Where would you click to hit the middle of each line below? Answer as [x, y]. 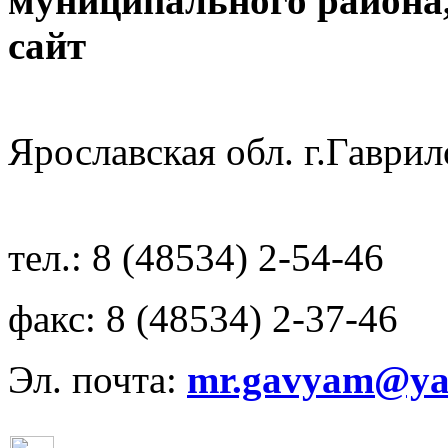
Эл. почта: [97, 379]
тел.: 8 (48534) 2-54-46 [196, 257]
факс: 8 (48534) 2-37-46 [203, 318]
